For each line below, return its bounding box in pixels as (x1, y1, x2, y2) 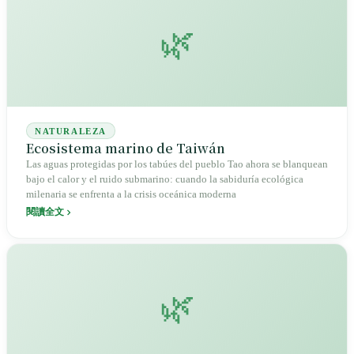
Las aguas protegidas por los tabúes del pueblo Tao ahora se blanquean (26, 159, 328, 171)
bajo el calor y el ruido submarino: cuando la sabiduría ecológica (26, 174, 303, 186)
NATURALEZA (35, 126, 107, 136)
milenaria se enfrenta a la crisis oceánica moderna (26, 189, 236, 201)
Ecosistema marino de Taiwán (26, 139, 225, 158)
